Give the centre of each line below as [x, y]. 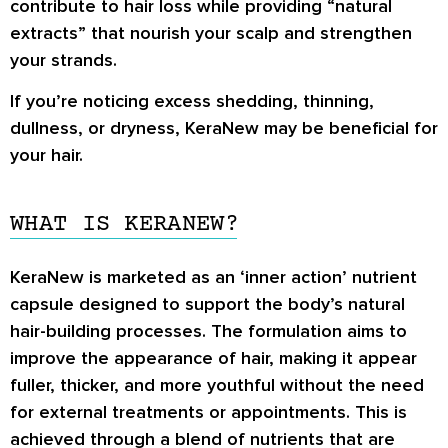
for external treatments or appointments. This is [208, 412]
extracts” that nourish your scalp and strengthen [211, 33]
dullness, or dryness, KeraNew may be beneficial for [224, 128]
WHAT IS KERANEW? [124, 225]
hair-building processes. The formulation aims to [208, 331]
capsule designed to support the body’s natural [207, 304]
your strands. [63, 60]
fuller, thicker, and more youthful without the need [217, 385]
